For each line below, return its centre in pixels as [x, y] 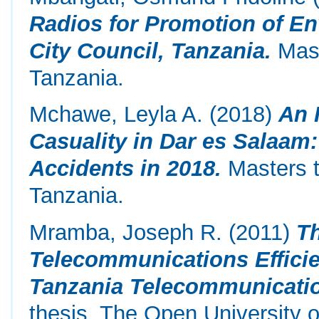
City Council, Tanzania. [151, 50]
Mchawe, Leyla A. [116, 114]
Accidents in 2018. [126, 168]
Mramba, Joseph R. [126, 232]
